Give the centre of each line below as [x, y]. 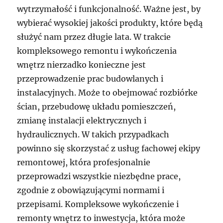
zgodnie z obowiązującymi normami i [91, 190]
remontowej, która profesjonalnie [84, 162]
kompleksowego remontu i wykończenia [97, 51]
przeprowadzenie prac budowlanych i [90, 78]
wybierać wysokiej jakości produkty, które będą [110, 23]
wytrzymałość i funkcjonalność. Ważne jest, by [109, 9]
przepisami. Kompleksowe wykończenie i [98, 204]
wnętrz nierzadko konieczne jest [82, 64]
